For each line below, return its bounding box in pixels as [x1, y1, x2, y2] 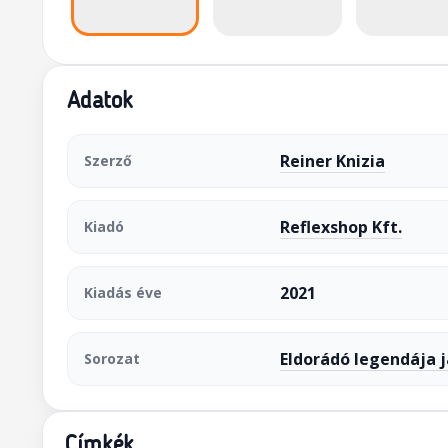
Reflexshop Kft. [279, 216, 402, 238]
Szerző [83, 151, 132, 170]
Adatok [66, 91, 133, 114]
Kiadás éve [83, 283, 162, 302]
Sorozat [83, 349, 140, 368]
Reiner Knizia [279, 150, 385, 172]
